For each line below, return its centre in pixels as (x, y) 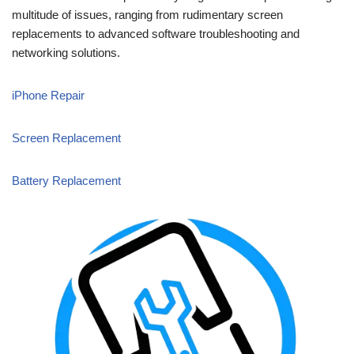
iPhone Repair (48, 95)
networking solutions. (66, 52)
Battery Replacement (66, 180)
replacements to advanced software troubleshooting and (156, 33)
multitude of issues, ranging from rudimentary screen (147, 14)
